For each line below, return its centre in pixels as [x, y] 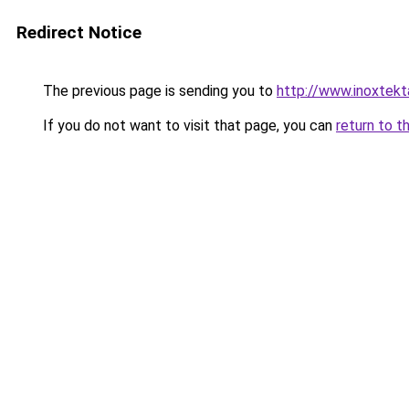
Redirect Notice [79, 32]
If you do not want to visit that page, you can [188, 126]
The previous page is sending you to [158, 91]
